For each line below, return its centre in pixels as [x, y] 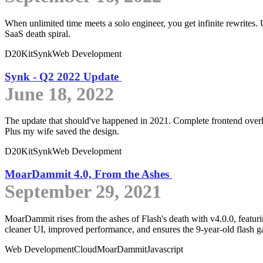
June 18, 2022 [59, 94]
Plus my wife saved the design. [62, 131]
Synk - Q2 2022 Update [63, 76]
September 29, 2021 [83, 192]
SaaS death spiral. [38, 33]
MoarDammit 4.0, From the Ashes [88, 174]
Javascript [165, 249]
